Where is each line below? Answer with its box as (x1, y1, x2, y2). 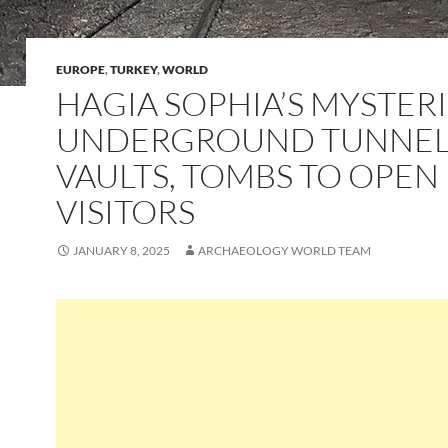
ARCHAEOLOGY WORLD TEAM (198, 243, 371, 258)
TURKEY (110, 62, 157, 77)
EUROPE (56, 62, 105, 77)
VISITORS (56, 191, 195, 232)
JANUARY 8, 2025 (73, 243, 170, 258)
